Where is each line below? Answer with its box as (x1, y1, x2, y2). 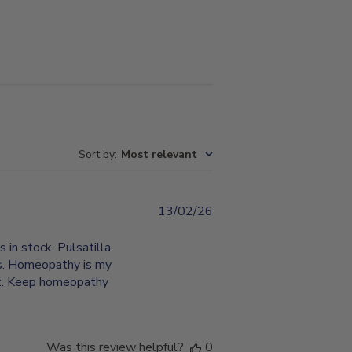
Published (212, 203, 267, 222)
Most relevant (121, 146, 197, 162)
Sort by (79, 146, 115, 162)
